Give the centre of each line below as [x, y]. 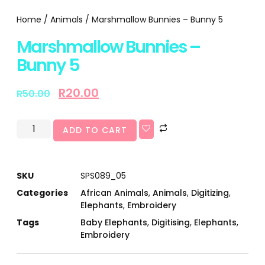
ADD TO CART [95, 130]
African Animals [114, 193]
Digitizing [210, 193]
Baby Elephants [114, 222]
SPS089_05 [103, 175]
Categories [42, 193]
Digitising [171, 222]
